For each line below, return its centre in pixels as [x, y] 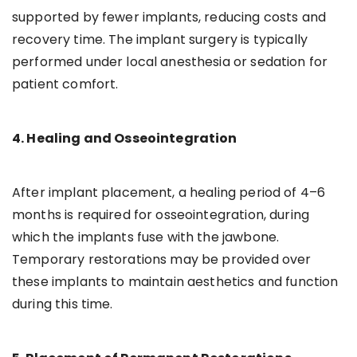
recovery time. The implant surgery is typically [160, 39]
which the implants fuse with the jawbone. [146, 237]
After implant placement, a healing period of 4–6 [169, 192]
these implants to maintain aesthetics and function [175, 281]
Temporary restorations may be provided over [162, 259]
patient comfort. [65, 84]
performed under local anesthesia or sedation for [170, 61]
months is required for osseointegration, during [161, 214]
